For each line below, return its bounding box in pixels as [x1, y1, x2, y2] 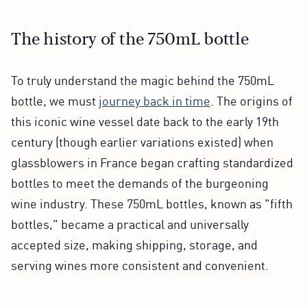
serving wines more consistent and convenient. [11, 255, 269, 273]
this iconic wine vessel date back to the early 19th [11, 111, 279, 130]
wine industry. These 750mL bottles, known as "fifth [11, 193, 293, 212]
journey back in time [99, 90, 210, 109]
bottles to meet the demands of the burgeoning [11, 173, 269, 191]
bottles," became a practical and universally [11, 214, 249, 232]
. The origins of [210, 90, 293, 109]
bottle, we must [11, 90, 99, 109]
